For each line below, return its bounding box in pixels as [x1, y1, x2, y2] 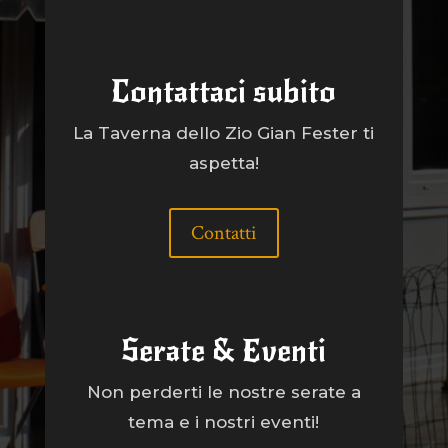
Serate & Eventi [121, 331, 327, 370]
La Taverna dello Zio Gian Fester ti [73, 122, 375, 143]
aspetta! [188, 152, 259, 173]
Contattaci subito [111, 72, 337, 111]
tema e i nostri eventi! [128, 411, 320, 432]
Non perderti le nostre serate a [86, 381, 361, 402]
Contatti [190, 219, 257, 246]
